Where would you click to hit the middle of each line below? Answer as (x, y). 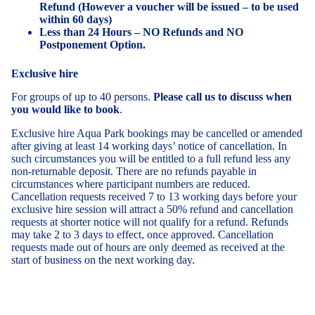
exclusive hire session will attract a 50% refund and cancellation (152, 209)
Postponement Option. (92, 45)
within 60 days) (76, 19)
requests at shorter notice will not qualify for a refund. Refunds (150, 222)
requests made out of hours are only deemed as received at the (148, 247)
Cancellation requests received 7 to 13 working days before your (154, 197)
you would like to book (65, 109)
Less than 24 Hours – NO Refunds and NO (141, 32)
